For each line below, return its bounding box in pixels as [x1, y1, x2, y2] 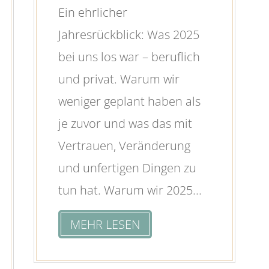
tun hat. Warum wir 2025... [58, 181, 202, 198]
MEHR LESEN [70, 216, 140, 232]
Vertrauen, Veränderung [58, 137, 190, 154]
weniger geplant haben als [58, 92, 201, 109]
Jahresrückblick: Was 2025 [58, 26, 199, 43]
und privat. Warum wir [58, 70, 180, 87]
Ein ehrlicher [58, 4, 127, 20]
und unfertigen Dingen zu [58, 159, 196, 176]
